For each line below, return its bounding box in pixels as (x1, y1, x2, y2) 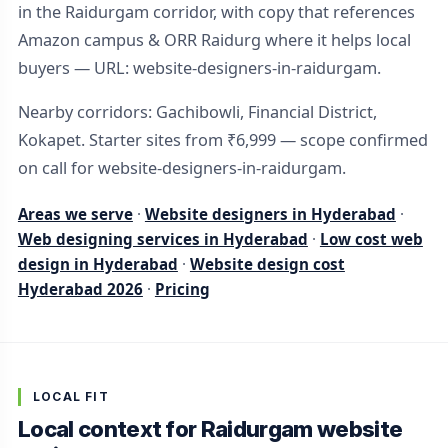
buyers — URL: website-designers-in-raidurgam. (17, 56, 381, 79)
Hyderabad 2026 (17, 278, 143, 299)
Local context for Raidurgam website (17, 414, 403, 442)
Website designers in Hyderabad (144, 203, 396, 224)
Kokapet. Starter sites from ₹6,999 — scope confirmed (17, 128, 428, 151)
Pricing (154, 278, 210, 299)
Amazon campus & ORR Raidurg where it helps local (17, 28, 411, 51)
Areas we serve (17, 203, 133, 224)
